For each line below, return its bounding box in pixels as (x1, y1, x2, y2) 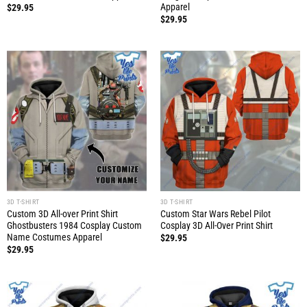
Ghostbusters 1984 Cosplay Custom (6, 219, 142, 231)
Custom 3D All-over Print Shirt (6, 208, 118, 219)
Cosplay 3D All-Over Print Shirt (160, 219, 273, 231)
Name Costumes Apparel (6, 231, 102, 243)
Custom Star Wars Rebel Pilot (160, 208, 271, 219)
